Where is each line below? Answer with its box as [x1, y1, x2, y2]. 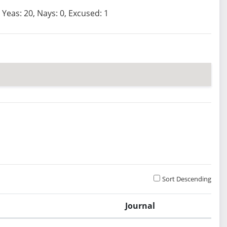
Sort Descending [162, 174, 212, 184]
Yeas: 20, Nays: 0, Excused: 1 [2, 8, 108, 19]
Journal [125, 200, 156, 212]
